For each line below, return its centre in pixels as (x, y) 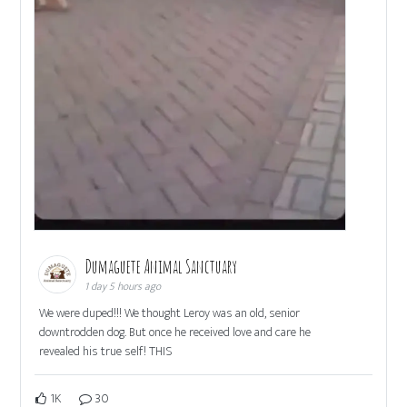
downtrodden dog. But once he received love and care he (175, 333)
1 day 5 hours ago (123, 287)
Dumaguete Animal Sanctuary (163, 267)
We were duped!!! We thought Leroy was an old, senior (170, 313)
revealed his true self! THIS (106, 352)
